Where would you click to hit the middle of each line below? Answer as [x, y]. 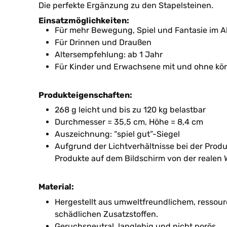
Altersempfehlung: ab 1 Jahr [109, 54]
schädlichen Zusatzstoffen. [106, 214]
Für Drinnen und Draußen [103, 42]
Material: [56, 187]
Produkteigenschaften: [85, 95]
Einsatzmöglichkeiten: [84, 21]
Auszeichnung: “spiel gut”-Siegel [117, 134]
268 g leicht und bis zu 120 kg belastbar [130, 110]
